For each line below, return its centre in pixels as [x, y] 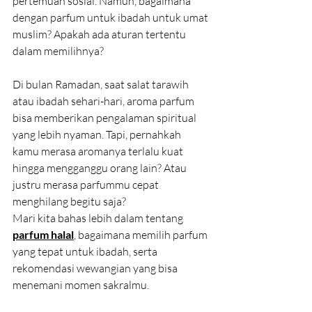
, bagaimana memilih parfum [142, 235]
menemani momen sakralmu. [81, 285]
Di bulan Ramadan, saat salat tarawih [102, 84]
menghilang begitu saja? [69, 201]
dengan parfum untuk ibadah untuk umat [111, 17]
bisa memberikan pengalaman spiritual [106, 118]
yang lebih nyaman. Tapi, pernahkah [98, 134]
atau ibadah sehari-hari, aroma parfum [104, 101]
